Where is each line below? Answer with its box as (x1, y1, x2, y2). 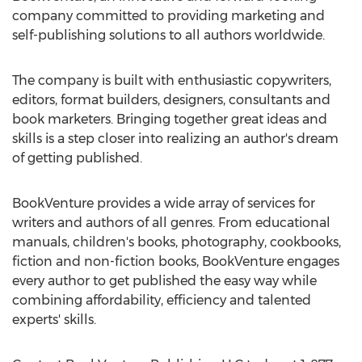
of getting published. (12, 150, 142, 166)
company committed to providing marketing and (12, 8, 325, 23)
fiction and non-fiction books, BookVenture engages (12, 254, 339, 269)
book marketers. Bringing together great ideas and (12, 112, 327, 127)
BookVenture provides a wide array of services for (12, 196, 315, 211)
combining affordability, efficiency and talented (12, 293, 311, 308)
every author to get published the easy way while (12, 273, 317, 288)
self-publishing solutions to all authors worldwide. (12, 27, 325, 43)
